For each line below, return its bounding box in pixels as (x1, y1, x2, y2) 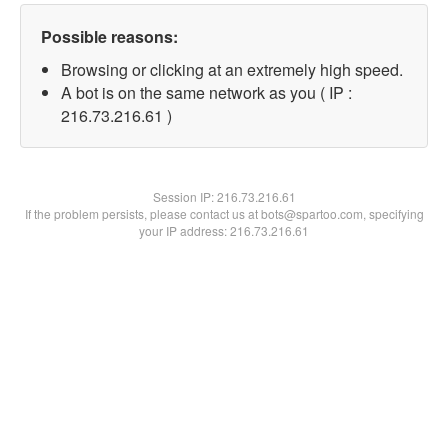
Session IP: (152, 188, 217, 205)
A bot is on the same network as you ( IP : (61, 81, 352, 104)
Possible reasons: (41, 25, 178, 48)
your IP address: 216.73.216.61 (139, 222, 309, 239)
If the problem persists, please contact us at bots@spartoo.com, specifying (24, 205, 424, 222)
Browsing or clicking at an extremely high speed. (61, 58, 403, 81)
